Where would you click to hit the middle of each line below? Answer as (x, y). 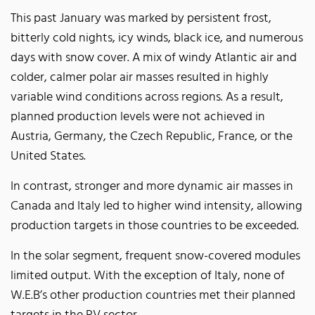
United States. (48, 156)
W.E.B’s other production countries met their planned (153, 296)
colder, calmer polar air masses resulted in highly (140, 78)
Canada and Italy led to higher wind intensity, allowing (156, 206)
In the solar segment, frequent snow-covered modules (155, 256)
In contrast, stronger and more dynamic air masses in (152, 187)
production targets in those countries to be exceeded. (155, 226)
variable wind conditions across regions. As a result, (147, 97)
